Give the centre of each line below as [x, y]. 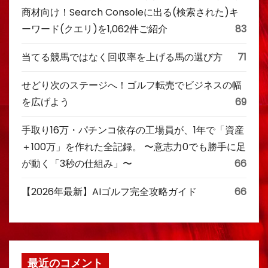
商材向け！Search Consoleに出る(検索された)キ [130, 12]
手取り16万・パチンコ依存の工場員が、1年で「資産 [133, 130]
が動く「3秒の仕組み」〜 [77, 164]
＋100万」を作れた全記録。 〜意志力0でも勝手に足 [134, 147]
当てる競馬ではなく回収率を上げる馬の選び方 [122, 57]
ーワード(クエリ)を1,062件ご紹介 [95, 29]
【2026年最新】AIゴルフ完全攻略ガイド [109, 192]
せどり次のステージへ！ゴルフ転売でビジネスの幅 [132, 85]
